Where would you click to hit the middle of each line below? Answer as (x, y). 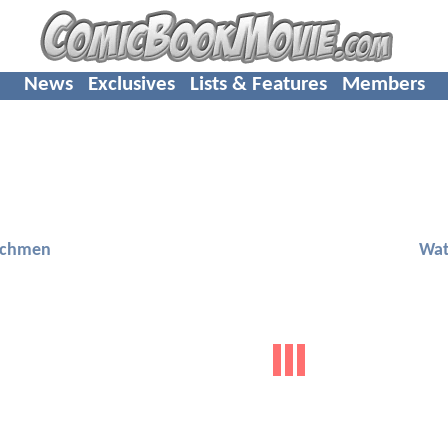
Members (383, 84)
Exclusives (131, 84)
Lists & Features (258, 84)
